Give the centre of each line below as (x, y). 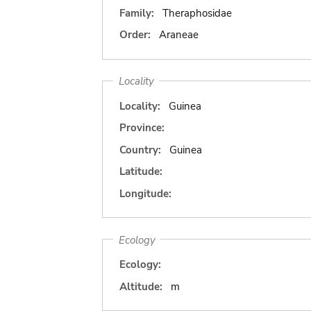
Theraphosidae (197, 13)
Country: (140, 150)
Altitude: (141, 286)
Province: (142, 128)
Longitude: (145, 193)
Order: (135, 35)
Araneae (178, 35)
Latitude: (141, 171)
